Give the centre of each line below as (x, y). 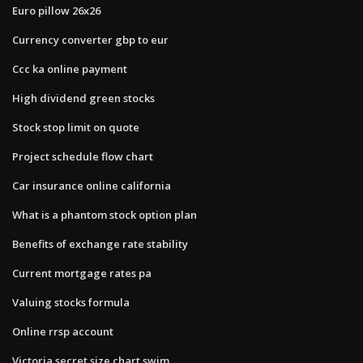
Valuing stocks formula (71, 302)
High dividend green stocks (83, 98)
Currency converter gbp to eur (90, 39)
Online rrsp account (63, 331)
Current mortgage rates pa (82, 273)
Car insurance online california (92, 185)
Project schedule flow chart (83, 156)
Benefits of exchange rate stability (100, 243)
